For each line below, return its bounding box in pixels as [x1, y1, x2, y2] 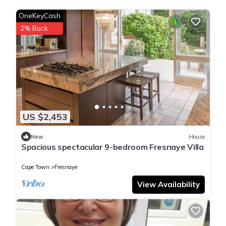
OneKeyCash [19, 11, 61, 20]
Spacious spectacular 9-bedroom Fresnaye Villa [21, 142, 204, 152]
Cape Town [21, 163, 49, 171]
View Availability [137, 180, 200, 190]
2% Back [20, 24, 48, 32]
